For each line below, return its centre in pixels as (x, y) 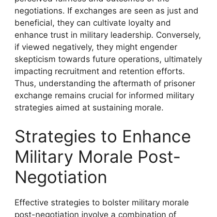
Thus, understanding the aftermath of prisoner (105, 83)
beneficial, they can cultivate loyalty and (93, 23)
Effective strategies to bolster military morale (102, 202)
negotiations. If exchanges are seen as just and (107, 10)
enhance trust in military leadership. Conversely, (108, 35)
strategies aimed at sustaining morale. (89, 107)
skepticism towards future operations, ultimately (108, 59)
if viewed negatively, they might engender (96, 47)
